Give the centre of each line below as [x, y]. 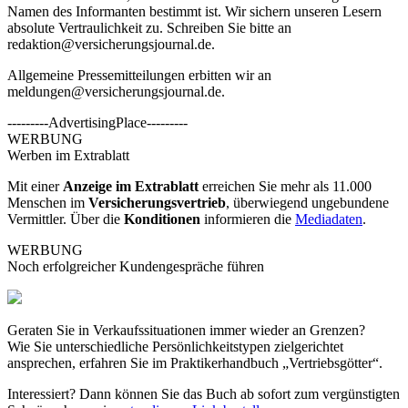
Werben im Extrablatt [68, 155]
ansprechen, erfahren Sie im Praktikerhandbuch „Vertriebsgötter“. [195, 362]
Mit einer [35, 186]
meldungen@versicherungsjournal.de [114, 91]
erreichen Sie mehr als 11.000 [285, 186]
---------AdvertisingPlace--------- [97, 122]
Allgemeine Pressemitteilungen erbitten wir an [139, 75]
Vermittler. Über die [66, 219]
